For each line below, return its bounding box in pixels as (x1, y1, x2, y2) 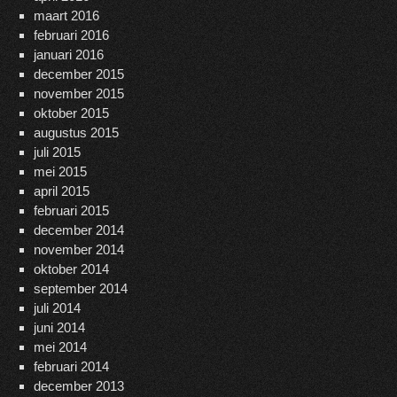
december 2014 (33, 222, 124, 238)
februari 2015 (33, 203, 109, 219)
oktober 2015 (33, 105, 109, 121)
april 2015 (33, 183, 90, 199)
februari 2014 (33, 359, 109, 375)
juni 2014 (33, 320, 85, 336)
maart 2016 (33, 8, 99, 24)
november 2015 (33, 86, 124, 102)
